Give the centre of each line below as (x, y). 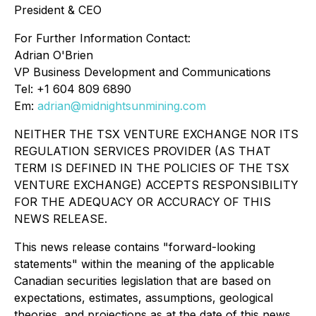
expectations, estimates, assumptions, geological (144, 298)
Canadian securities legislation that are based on (142, 281)
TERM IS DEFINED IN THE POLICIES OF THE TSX (152, 168)
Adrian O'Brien (54, 55)
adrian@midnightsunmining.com (122, 106)
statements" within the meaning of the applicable (144, 264)
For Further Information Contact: (102, 38)
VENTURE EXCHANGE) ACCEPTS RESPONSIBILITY (156, 185)
